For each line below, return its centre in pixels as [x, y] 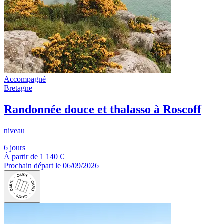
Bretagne [18, 88]
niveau [14, 130]
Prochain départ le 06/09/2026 [51, 165]
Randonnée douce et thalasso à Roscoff [103, 109]
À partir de [21, 156]
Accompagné [25, 79]
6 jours [15, 147]
